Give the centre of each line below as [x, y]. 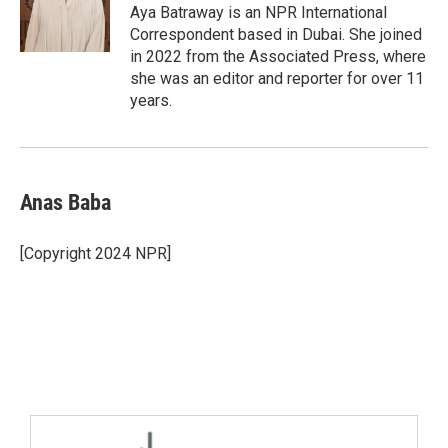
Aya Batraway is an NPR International [258, 12]
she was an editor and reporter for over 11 [277, 78]
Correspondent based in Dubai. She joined [276, 34]
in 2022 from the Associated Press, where [278, 56]
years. [151, 100]
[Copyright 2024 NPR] [95, 253]
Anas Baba [65, 202]
